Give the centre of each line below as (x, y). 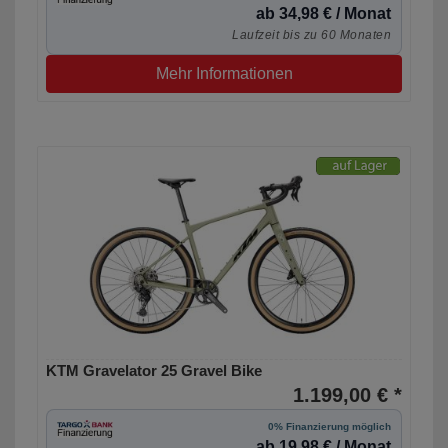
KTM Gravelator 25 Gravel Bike (154, 371)
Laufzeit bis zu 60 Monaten (311, 35)
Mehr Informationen (224, 74)
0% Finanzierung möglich (329, 427)
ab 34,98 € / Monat (323, 14)
